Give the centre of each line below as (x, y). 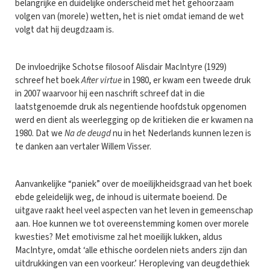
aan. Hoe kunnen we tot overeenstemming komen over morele (132, 224)
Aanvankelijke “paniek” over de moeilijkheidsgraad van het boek (133, 184)
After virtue (102, 80)
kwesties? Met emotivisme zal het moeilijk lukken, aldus (119, 237)
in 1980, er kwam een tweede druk (186, 80)
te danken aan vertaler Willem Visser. (83, 146)
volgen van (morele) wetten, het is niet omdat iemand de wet (130, 16)
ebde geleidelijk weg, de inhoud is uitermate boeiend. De (121, 197)
